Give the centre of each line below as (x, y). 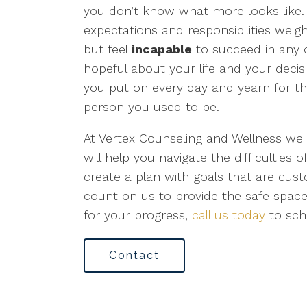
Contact (134, 256)
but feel (108, 49)
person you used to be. (151, 107)
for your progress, (138, 215)
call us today (229, 215)
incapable (162, 49)
